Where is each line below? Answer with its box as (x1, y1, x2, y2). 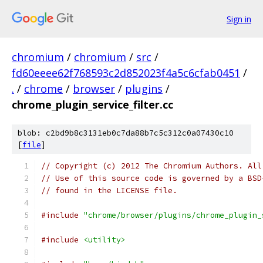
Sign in (227, 13, 251, 25)
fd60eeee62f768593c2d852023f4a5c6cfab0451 (12, 66, 240, 80)
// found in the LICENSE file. (41, 186, 177, 195)
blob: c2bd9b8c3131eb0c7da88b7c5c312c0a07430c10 (18, 128, 234, 138)
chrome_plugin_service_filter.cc (12, 97, 173, 112)
